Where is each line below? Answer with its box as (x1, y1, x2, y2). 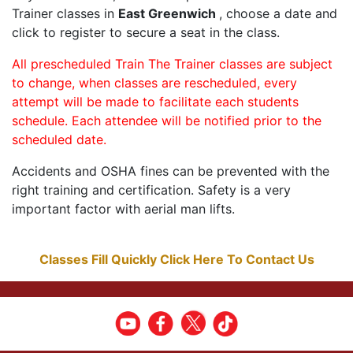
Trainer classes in (12, 6, 118, 22)
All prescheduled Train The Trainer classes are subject (12, 56, 333, 72)
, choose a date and (219, 6, 337, 22)
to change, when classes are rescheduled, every (12, 75, 297, 91)
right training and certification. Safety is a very (12, 182, 291, 199)
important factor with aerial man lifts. (12, 201, 235, 217)
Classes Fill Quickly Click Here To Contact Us (39, 251, 314, 268)
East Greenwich (118, 6, 219, 22)
